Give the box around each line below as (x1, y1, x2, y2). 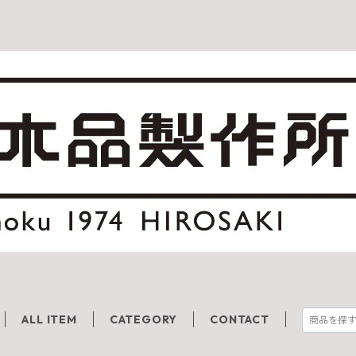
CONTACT (210, 312, 269, 327)
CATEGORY (109, 312, 178, 327)
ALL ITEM (21, 312, 77, 327)
